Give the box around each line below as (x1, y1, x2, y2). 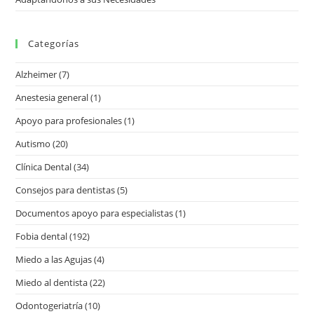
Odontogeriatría (15, 299, 83, 312)
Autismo (15, 137, 51, 150)
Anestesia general (15, 90, 89, 104)
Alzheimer (15, 67, 57, 81)
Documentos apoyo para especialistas (15, 206, 174, 219)
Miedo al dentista (15, 275, 88, 289)
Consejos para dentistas (15, 183, 116, 196)
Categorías (28, 36, 80, 50)
